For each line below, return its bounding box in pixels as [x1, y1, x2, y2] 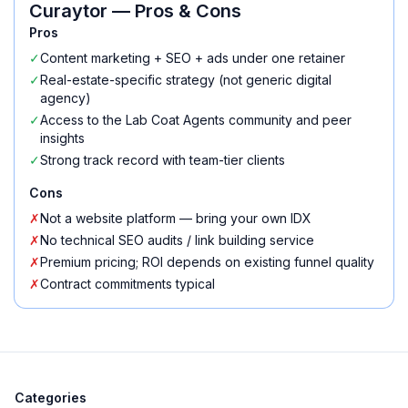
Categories [15, 390, 87, 405]
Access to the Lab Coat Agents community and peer [40, 112, 352, 127]
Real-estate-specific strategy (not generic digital [40, 72, 331, 87]
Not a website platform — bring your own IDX [40, 210, 311, 226]
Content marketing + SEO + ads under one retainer [40, 50, 345, 66]
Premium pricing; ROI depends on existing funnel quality [40, 254, 374, 270]
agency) [40, 90, 91, 106]
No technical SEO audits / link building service [40, 232, 314, 248]
